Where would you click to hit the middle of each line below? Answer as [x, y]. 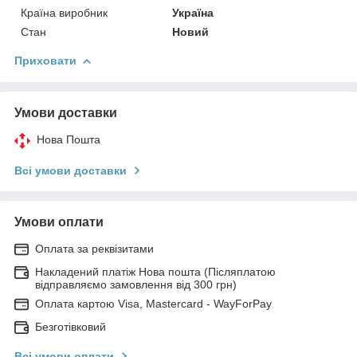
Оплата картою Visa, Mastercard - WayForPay [153, 303]
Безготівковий [71, 326]
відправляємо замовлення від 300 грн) [136, 284]
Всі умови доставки [71, 170]
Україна [193, 12]
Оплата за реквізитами [94, 248]
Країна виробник [64, 12]
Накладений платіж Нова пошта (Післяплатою [155, 271]
